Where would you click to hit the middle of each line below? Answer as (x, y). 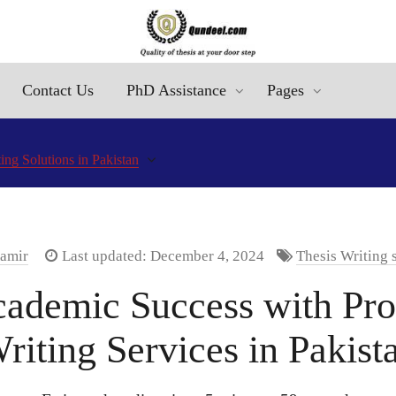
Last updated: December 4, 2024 (161, 256)
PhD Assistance (176, 90)
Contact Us (58, 90)
